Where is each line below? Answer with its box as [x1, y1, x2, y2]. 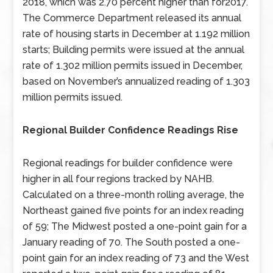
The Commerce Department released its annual [23, 12, 242, 24]
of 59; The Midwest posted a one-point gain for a [23, 221, 247, 232]
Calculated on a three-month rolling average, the [23, 189, 245, 200]
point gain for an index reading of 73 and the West [23, 252, 250, 264]
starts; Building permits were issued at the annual [23, 44, 245, 55]
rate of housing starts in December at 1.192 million [23, 28, 250, 40]
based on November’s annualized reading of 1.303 [23, 76, 250, 87]
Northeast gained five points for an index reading [23, 205, 244, 216]
